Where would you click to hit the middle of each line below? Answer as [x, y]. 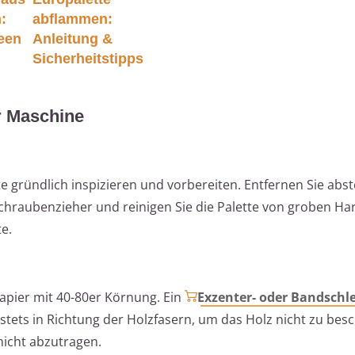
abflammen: [72, 19]
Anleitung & [72, 38]
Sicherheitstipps [88, 58]
